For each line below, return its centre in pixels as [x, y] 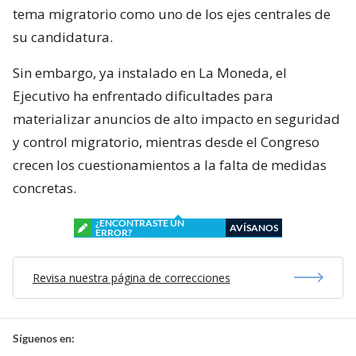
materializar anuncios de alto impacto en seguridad [176, 118]
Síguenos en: [44, 338]
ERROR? [114, 232]
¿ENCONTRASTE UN [140, 222]
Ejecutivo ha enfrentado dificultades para [143, 95]
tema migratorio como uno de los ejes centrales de [172, 14]
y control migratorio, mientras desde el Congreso [166, 141]
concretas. [44, 188]
